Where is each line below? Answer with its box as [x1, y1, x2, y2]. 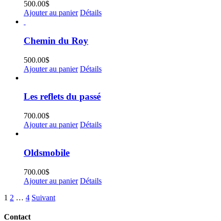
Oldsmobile [24, 147, 70, 158]
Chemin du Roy [24, 35, 88, 46]
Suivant [32, 193, 55, 202]
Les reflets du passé [24, 91, 101, 102]
